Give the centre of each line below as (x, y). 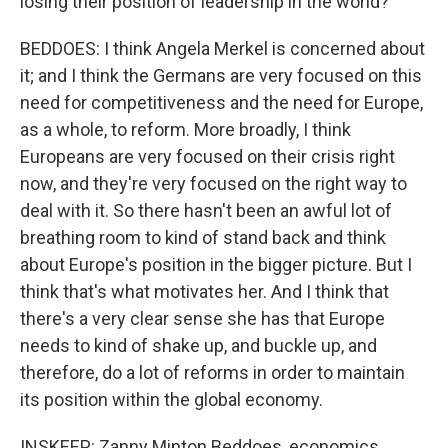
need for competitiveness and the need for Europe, (221, 102)
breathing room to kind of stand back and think (203, 237)
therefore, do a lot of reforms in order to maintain (212, 372)
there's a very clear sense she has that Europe (202, 318)
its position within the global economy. (171, 399)
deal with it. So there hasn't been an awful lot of (206, 210)
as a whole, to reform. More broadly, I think (185, 129)
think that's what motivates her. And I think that (204, 291)
